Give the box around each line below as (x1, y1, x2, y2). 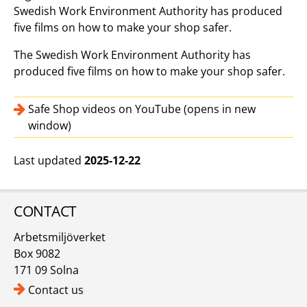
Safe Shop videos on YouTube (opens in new (28, 101, 256, 116)
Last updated (14, 152, 84, 168)
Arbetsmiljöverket (14, 229, 106, 245)
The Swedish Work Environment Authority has (14, 47, 251, 62)
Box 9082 (14, 245, 63, 261)
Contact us (28, 282, 84, 297)
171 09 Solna (14, 262, 79, 278)
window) (28, 117, 71, 133)
